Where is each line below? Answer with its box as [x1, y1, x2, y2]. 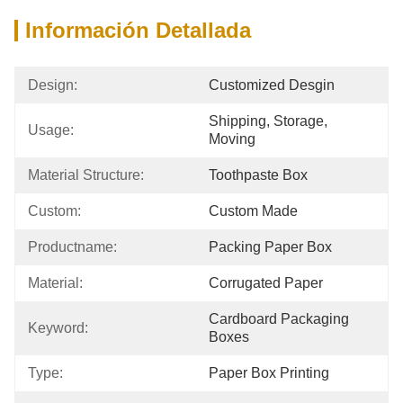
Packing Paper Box [209, 239, 332, 255]
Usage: [28, 122, 74, 138]
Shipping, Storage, [209, 113, 327, 129]
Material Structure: [28, 167, 144, 183]
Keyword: [28, 320, 88, 336]
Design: [28, 77, 77, 93]
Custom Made [209, 203, 298, 219]
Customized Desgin [209, 77, 335, 93]
